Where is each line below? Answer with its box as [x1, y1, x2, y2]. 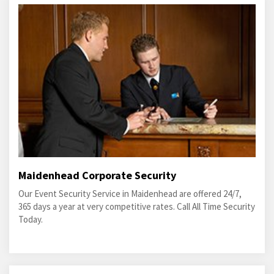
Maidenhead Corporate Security [18, 168, 176, 183]
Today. [18, 213, 43, 226]
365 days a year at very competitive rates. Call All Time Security [18, 201, 255, 213]
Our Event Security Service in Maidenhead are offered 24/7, [18, 188, 242, 200]
